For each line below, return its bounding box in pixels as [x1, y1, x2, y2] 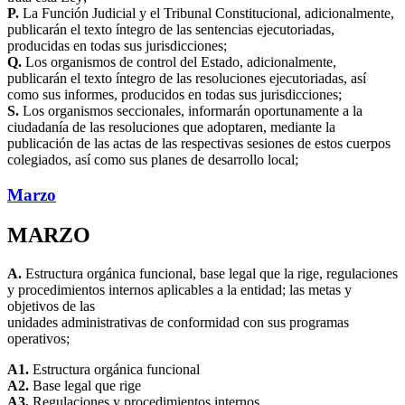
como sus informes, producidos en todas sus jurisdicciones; [7, 87, 342, 103]
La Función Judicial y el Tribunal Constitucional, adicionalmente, [19, 5, 394, 22]
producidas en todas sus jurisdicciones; [7, 38, 227, 54]
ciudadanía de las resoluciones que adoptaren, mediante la [7, 119, 335, 136]
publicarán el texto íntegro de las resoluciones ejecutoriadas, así [7, 71, 366, 87]
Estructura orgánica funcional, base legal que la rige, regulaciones [22, 265, 398, 281]
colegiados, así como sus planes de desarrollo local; [7, 152, 298, 168]
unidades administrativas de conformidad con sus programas [7, 314, 349, 330]
